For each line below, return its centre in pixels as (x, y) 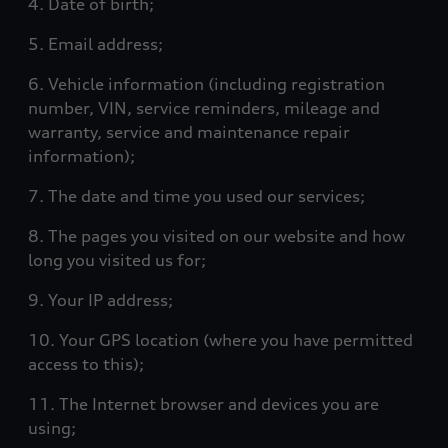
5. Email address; (95, 44)
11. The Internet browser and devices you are (203, 404)
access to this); (86, 364)
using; (52, 428)
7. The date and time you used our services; (196, 196)
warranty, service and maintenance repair (189, 132)
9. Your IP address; (100, 300)
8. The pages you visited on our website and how (216, 236)
